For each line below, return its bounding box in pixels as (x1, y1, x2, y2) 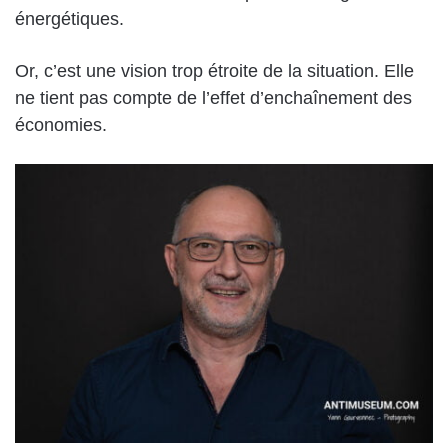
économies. (15, 114, 107, 135)
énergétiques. (15, 8, 124, 29)
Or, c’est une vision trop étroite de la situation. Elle (15, 60, 414, 81)
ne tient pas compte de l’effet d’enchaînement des (15, 87, 412, 108)
